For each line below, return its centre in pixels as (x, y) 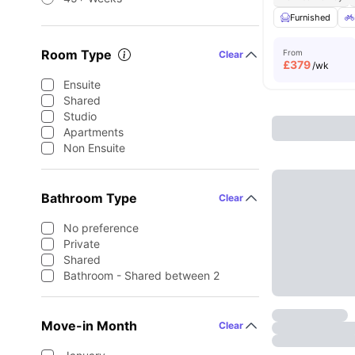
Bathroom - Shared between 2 (141, 275)
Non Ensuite (94, 148)
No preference (101, 228)
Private (82, 244)
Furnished (311, 17)
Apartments (94, 132)
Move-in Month (89, 326)
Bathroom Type (89, 198)
